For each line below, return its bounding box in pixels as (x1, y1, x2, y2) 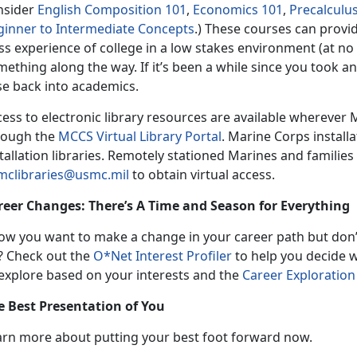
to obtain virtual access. (129, 165, 275, 183)
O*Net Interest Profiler (93, 246, 232, 265)
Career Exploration (242, 265, 355, 284)
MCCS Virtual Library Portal (58, 127, 222, 145)
